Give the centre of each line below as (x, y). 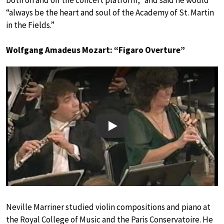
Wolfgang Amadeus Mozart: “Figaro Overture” (95, 50)
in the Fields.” (30, 25)
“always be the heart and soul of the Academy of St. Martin (110, 13)
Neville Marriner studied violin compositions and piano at (108, 207)
